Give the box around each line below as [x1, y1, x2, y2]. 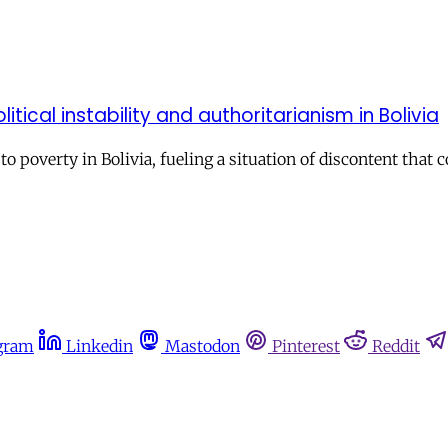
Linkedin [66, 335, 133, 356]
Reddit [372, 335, 420, 356]
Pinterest [272, 335, 340, 356]
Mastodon [165, 335, 240, 356]
